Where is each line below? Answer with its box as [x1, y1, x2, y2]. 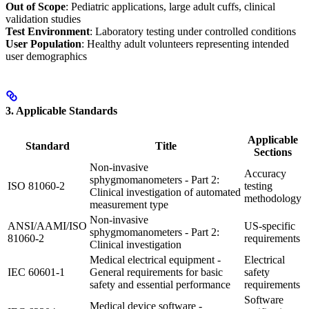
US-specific [244, 220, 295, 232]
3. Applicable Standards [6, 104, 117, 117]
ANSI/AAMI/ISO [8, 220, 87, 232]
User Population [6, 37, 81, 50]
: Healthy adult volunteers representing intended [81, 37, 289, 50]
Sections [254, 146, 292, 159]
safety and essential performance [90, 279, 230, 291]
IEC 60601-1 [8, 266, 65, 279]
